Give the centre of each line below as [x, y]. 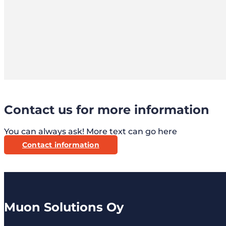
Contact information [61, 145]
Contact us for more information [107, 110]
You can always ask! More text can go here [91, 131]
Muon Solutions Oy [64, 207]
